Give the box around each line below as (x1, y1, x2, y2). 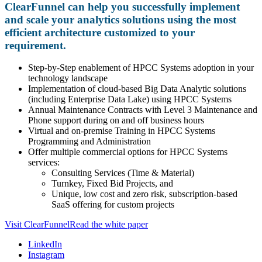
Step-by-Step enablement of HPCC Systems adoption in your (28, 63, 254, 73)
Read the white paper (70, 219, 148, 230)
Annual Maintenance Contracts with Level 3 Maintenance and (28, 105, 257, 115)
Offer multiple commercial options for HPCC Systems (28, 147, 227, 157)
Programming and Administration (28, 136, 151, 147)
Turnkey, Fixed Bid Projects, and (51, 178, 173, 189)
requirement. (5, 39, 66, 51)
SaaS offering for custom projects (51, 199, 174, 210)
